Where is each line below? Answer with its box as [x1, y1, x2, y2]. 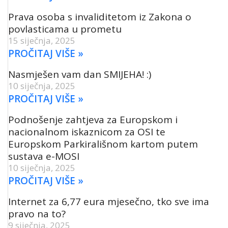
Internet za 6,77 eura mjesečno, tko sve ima [8, 194, 209, 208]
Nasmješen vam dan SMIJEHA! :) [8, 67, 151, 81]
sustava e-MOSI [8, 149, 79, 163]
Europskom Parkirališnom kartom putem [8, 137, 198, 151]
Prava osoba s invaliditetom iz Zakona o [8, 10, 191, 23]
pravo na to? [8, 207, 66, 220]
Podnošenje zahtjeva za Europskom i [8, 112, 178, 126]
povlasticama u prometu [8, 22, 122, 36]
